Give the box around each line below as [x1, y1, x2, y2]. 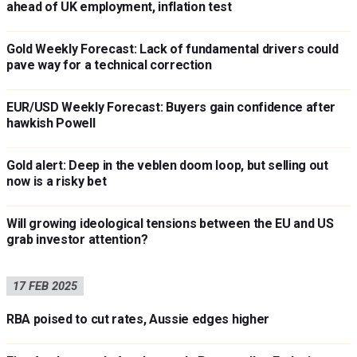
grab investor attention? [6, 232, 148, 247]
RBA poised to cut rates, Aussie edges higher [6, 312, 269, 327]
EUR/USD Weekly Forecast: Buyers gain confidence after [6, 100, 336, 115]
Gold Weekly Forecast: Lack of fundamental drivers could [6, 41, 339, 57]
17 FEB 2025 [13, 279, 77, 293]
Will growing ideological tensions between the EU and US [6, 216, 334, 231]
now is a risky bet [6, 174, 107, 189]
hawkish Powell [6, 116, 96, 131]
